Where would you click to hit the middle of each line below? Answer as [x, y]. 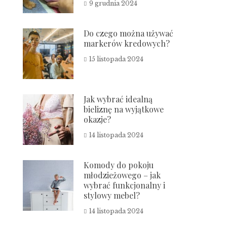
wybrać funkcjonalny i [125, 185]
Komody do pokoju [119, 165]
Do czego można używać [129, 33]
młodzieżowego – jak [122, 175]
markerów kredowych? [127, 43]
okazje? [98, 119]
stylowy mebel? [112, 195]
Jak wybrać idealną [118, 99]
